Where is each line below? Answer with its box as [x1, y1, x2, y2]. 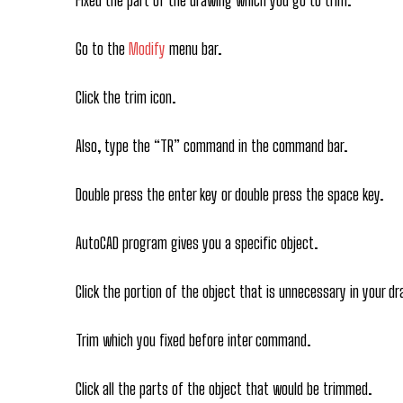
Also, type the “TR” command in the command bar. [76, 135, 347, 156]
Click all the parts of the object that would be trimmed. [76, 378, 372, 399]
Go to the [76, 38, 129, 58]
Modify [129, 38, 169, 58]
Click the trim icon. [76, 86, 175, 107]
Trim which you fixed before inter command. [76, 329, 310, 350]
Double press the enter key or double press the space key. [76, 184, 383, 204]
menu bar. [169, 38, 221, 58]
